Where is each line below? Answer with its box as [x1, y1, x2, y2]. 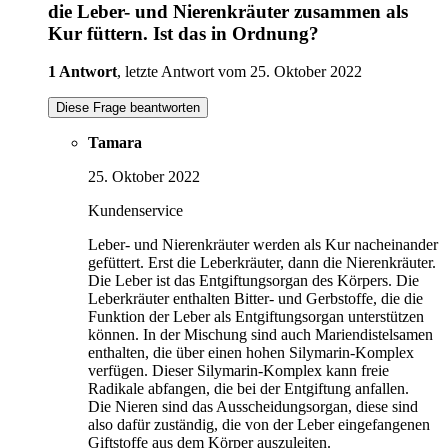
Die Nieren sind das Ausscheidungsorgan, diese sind [88, 398, 418, 416]
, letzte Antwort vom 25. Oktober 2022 [117, 63, 362, 81]
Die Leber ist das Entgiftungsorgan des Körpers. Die [88, 272, 419, 290]
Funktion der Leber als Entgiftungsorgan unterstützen [88, 308, 424, 326]
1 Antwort [48, 63, 117, 81]
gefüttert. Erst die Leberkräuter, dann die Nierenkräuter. [88, 254, 436, 272]
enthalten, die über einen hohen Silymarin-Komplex [88, 344, 414, 362]
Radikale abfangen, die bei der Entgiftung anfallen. [88, 380, 409, 398]
